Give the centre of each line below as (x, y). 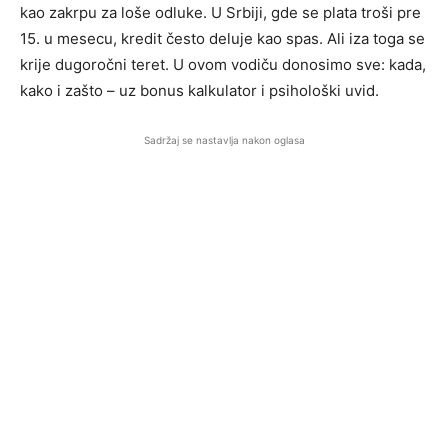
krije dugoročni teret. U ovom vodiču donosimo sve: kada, (223, 64)
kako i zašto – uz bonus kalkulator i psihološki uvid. (199, 90)
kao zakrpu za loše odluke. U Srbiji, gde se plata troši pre (220, 12)
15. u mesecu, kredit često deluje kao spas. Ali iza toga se (222, 38)
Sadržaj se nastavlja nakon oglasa (224, 140)
